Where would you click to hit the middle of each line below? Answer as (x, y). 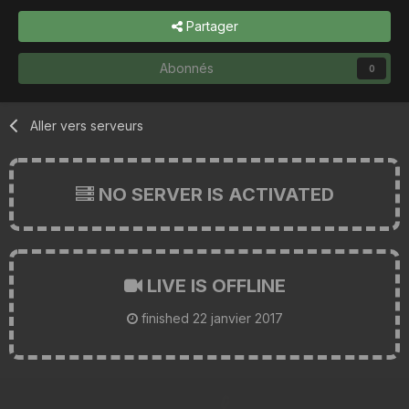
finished (165, 318)
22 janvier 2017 (237, 318)
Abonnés (186, 68)
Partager (210, 26)
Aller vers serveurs (87, 125)
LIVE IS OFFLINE (214, 285)
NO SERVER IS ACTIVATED (214, 194)
